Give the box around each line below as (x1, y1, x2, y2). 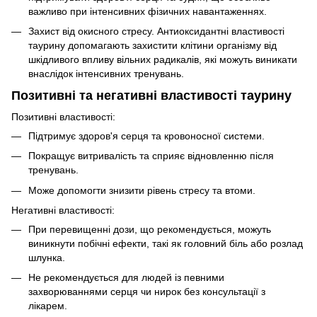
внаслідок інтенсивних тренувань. (28, 68, 184, 80)
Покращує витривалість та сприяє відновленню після (28, 150, 274, 162)
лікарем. (28, 300, 67, 312)
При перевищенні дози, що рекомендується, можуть (28, 223, 271, 235)
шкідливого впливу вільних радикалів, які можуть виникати (28, 54, 297, 66)
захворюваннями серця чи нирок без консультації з (28, 286, 265, 298)
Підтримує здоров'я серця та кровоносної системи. (28, 129, 265, 142)
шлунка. (28, 251, 65, 263)
